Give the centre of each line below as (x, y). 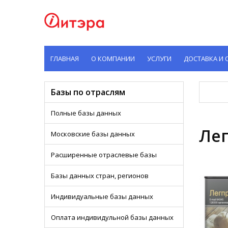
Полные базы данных (86, 113)
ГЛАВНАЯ (65, 59)
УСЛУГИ (159, 59)
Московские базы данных (93, 134)
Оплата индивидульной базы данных (112, 217)
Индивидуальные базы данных (102, 196)
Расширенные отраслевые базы (104, 155)
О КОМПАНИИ (113, 59)
